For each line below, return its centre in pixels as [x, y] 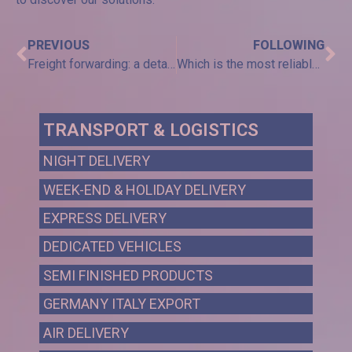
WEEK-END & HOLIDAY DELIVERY [145, 189]
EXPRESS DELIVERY [105, 218]
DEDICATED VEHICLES [112, 247]
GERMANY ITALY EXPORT [122, 304]
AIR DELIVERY [86, 332]
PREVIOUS [59, 46]
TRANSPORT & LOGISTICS [151, 130]
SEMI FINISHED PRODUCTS [128, 275]
